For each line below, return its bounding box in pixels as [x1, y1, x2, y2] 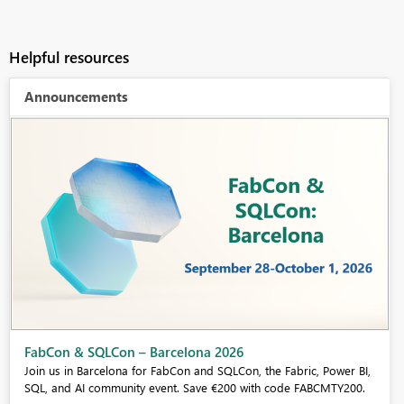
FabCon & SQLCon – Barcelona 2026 [23, 343, 243, 362]
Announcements [23, 87, 128, 106]
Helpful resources [8, 47, 129, 69]
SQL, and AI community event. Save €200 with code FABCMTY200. [23, 380, 365, 396]
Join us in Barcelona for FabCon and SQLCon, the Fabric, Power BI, [23, 363, 371, 379]
